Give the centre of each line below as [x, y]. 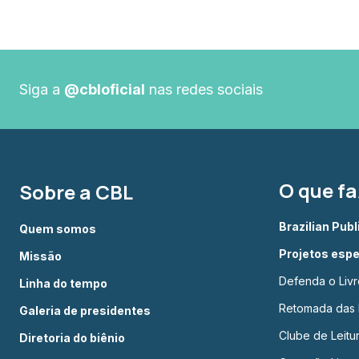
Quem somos [58, 229]
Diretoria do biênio [72, 338]
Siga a [42, 89]
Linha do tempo [63, 283]
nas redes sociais [204, 89]
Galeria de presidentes [85, 311]
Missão [40, 256]
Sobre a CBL [76, 192]
